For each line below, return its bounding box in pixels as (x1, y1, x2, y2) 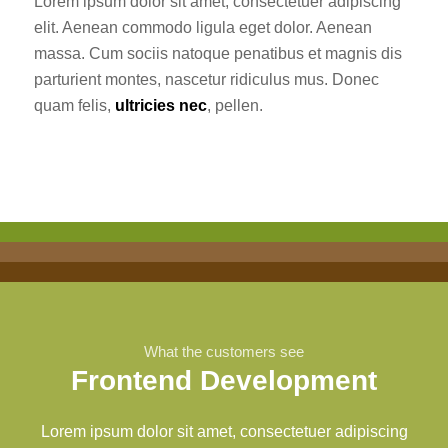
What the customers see (144, 343, 304, 361)
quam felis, (33, 96, 115, 114)
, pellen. (206, 96, 263, 114)
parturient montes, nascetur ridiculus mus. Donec (33, 70, 379, 88)
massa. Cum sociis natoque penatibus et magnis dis (33, 44, 402, 62)
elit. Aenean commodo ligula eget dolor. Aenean (33, 18, 372, 36)
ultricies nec (114, 96, 207, 114)
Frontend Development (71, 364, 377, 396)
